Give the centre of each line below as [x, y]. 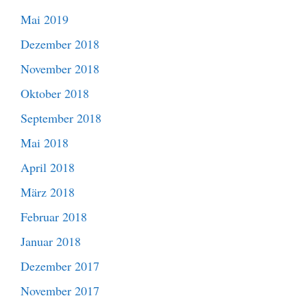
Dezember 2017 [60, 266]
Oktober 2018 [55, 93]
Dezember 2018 [60, 44]
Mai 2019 [45, 19]
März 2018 [48, 192]
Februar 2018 [54, 216]
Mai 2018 [45, 142]
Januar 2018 [51, 241]
